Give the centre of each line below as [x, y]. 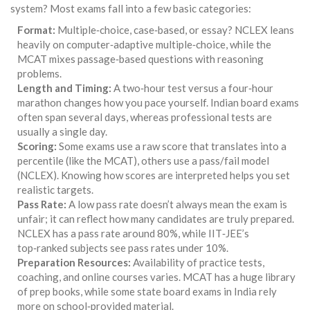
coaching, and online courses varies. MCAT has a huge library [156, 277]
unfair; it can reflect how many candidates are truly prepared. [156, 219]
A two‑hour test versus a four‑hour [192, 88]
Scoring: [37, 146]
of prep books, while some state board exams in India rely [147, 291]
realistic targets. [55, 190]
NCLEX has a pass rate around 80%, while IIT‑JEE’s [133, 233]
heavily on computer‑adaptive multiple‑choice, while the [144, 44]
